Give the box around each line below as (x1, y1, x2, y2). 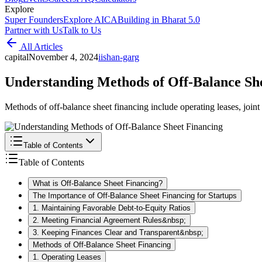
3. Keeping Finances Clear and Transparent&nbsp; (33, 227, 204, 237)
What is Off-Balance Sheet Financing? (33, 178, 163, 188)
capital (5, 52, 29, 62)
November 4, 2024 (29, 52, 98, 62)
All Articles (19, 42, 63, 51)
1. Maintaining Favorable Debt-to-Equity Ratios (33, 203, 191, 212)
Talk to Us (63, 25, 101, 35)
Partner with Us (5, 25, 63, 35)
